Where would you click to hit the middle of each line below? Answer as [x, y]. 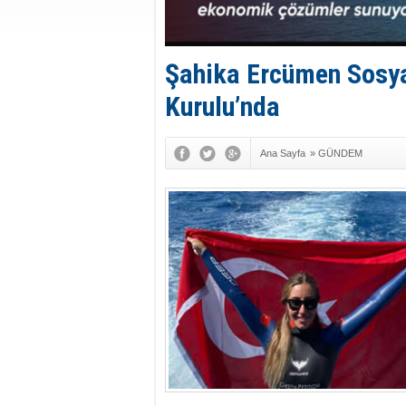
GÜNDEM [340, 153]
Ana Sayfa [283, 153]
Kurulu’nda [222, 106]
